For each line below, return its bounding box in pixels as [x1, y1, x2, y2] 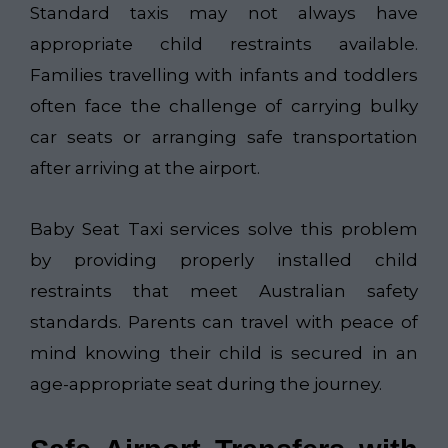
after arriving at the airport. [30, 158, 260, 179]
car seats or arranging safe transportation [30, 127, 418, 148]
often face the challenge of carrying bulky [30, 96, 418, 117]
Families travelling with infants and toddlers [30, 65, 418, 86]
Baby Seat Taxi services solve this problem [30, 219, 418, 240]
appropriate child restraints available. [30, 34, 418, 55]
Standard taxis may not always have [30, 3, 418, 24]
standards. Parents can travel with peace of [30, 312, 418, 333]
